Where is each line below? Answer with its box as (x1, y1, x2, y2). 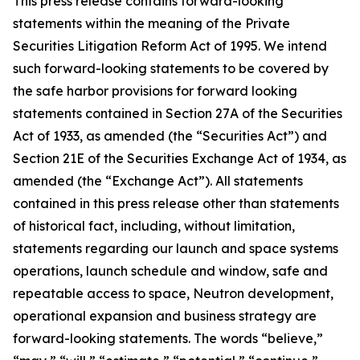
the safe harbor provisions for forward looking (13, 83, 297, 99)
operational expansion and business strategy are (13, 308, 317, 324)
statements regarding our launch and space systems (13, 240, 338, 256)
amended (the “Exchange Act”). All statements (13, 173, 303, 189)
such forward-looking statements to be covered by (13, 60, 329, 76)
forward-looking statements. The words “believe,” (13, 330, 323, 346)
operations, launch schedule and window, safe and (13, 263, 328, 279)
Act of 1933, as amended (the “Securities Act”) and (13, 128, 327, 144)
